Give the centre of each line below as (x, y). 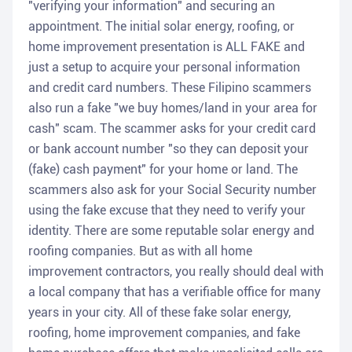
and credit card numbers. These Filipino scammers (170, 88)
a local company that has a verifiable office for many (174, 292)
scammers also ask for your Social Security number (172, 190)
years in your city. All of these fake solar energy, (159, 313)
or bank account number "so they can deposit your (169, 149)
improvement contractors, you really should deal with (176, 272)
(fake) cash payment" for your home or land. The (163, 170)
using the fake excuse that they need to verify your (167, 211)
